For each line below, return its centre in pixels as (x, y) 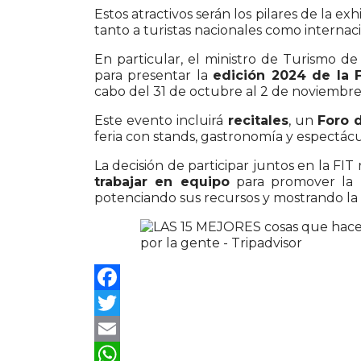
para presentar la (154, 76)
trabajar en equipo (162, 182)
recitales (258, 121)
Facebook (126, 303)
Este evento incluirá (161, 121)
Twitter (118, 329)
